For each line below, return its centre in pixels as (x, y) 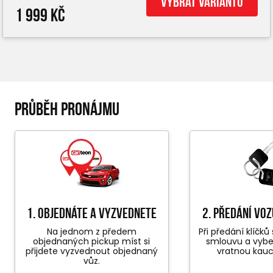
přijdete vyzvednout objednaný (91, 251)
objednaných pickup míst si (92, 242)
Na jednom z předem (91, 232)
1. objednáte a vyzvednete (91, 214)
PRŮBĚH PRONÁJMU (67, 109)
